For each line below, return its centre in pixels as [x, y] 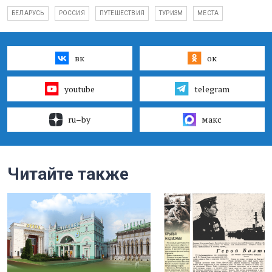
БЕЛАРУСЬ [28, 13]
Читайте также [68, 174]
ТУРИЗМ [171, 13]
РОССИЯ [72, 13]
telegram [212, 89]
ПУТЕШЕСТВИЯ [122, 13]
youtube [79, 89]
